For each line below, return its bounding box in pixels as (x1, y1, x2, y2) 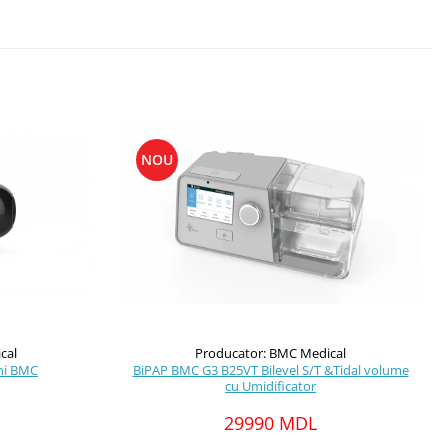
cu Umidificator (225, 377, 316, 395)
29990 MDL (224, 411, 317, 435)
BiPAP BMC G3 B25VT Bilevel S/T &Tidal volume (132, 361, 409, 379)
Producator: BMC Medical (195, 344, 346, 362)
